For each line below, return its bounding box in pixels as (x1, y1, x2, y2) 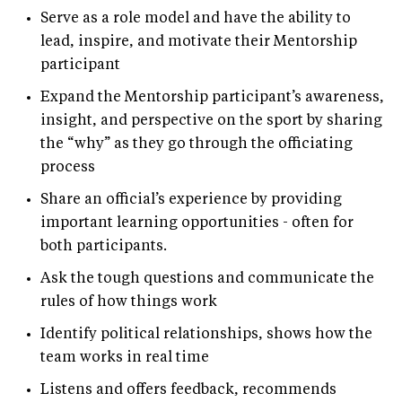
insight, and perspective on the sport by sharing (40, 113, 382, 128)
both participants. (40, 239, 167, 254)
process (40, 160, 95, 175)
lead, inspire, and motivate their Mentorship (40, 34, 357, 49)
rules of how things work (40, 294, 217, 310)
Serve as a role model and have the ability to (40, 11, 351, 26)
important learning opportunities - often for (40, 215, 354, 231)
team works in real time (40, 350, 209, 365)
